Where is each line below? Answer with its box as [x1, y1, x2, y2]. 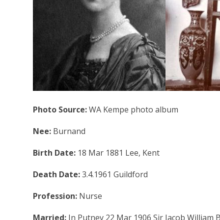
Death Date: [33, 168, 82, 180]
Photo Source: [33, 104, 89, 115]
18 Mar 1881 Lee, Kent [78, 147, 160, 158]
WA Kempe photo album [89, 104, 179, 115]
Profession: [33, 190, 80, 201]
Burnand [53, 125, 86, 137]
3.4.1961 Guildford [82, 168, 148, 180]
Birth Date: [33, 147, 78, 158]
